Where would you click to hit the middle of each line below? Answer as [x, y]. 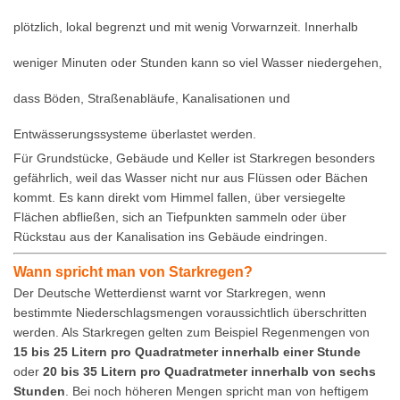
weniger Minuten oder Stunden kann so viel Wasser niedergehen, [198, 63]
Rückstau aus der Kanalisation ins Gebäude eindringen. [171, 237]
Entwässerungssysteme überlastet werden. [135, 134]
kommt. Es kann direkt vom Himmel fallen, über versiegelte [179, 198]
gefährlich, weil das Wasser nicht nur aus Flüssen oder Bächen [191, 178]
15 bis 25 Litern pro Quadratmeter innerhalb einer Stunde [187, 352]
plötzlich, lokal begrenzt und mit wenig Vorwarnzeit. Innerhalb [186, 27]
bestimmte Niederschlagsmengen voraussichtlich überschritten [190, 313]
